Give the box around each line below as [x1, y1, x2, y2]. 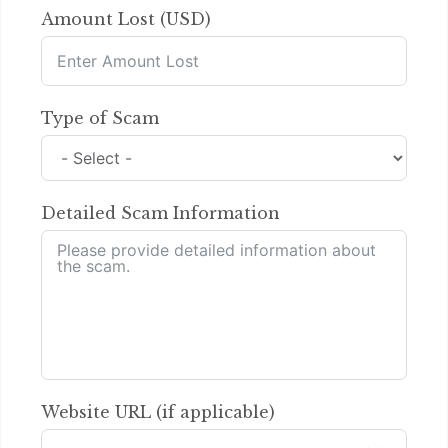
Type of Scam [41, 108, 159, 128]
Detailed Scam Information [41, 203, 280, 223]
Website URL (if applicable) [41, 402, 275, 422]
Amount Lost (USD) [41, 9, 211, 29]
